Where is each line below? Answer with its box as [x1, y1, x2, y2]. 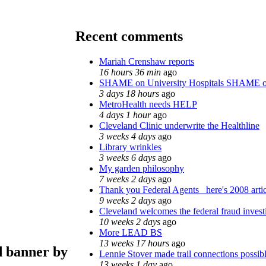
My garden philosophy [99, 163, 184, 173]
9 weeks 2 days [99, 195, 156, 205]
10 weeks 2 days [99, 216, 160, 227]
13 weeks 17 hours [99, 237, 169, 248]
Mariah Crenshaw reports [99, 56, 194, 66]
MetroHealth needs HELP [99, 99, 197, 109]
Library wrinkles [99, 141, 161, 152]
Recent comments [75, 28, 183, 44]
